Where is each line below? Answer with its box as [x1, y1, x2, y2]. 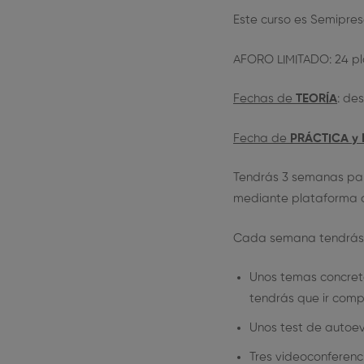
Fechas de [233, 93, 296, 105]
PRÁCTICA [290, 132, 349, 145]
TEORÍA [296, 93, 337, 105]
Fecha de [233, 132, 290, 145]
